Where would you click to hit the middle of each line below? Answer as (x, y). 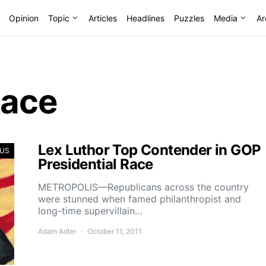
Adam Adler (57, 231)
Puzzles (189, 18)
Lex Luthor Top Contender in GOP (150, 150)
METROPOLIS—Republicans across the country (143, 187)
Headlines (145, 18)
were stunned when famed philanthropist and (140, 199)
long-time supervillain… (90, 211)
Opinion (23, 18)
